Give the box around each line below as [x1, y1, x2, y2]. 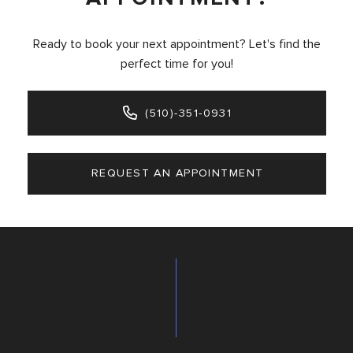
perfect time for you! [120, 56, 233, 72]
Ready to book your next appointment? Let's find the [32, 36, 321, 53]
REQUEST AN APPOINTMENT [91, 166, 264, 180]
